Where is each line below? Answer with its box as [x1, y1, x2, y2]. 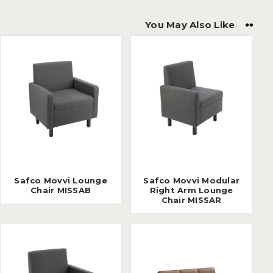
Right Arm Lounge [149, 185, 233, 195]
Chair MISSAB [30, 185, 91, 195]
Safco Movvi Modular [143, 175, 240, 185]
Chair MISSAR [161, 194, 222, 205]
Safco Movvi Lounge [14, 175, 107, 185]
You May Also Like [145, 19, 235, 31]
